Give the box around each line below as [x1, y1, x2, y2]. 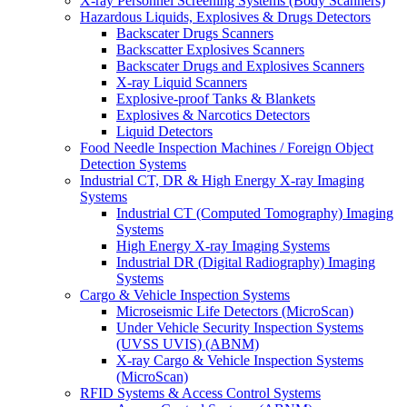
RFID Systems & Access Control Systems [80, 385, 321, 401]
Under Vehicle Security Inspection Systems [116, 320, 363, 335]
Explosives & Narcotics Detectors [116, 107, 310, 123]
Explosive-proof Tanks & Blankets [116, 91, 315, 106]
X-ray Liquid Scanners [116, 74, 247, 90]
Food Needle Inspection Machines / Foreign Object [80, 140, 373, 155]
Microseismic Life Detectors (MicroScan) [116, 303, 353, 319]
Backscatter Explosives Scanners [116, 42, 304, 57]
